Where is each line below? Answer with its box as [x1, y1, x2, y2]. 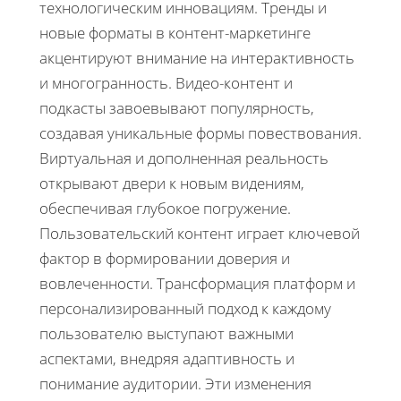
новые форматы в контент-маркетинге [39, 22, 311, 44]
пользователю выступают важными [39, 323, 294, 345]
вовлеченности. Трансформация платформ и [39, 273, 355, 294]
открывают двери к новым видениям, [39, 173, 304, 194]
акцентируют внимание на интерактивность [39, 47, 354, 69]
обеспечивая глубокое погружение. [39, 198, 291, 219]
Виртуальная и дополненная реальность [39, 148, 328, 169]
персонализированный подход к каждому [39, 298, 331, 320]
